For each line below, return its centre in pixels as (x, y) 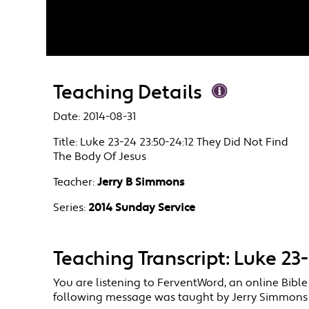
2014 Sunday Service (142, 208)
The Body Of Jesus (100, 157)
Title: (66, 143)
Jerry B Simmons (141, 183)
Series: (70, 208)
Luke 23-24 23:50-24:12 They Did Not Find (185, 143)
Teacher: (74, 183)
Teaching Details (128, 93)
